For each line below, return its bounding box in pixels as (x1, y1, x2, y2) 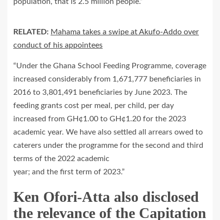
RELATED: (13, 27, 49, 36)
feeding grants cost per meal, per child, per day (13, 101, 174, 110)
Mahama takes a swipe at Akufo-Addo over (51, 27, 199, 36)
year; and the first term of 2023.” (13, 167, 125, 176)
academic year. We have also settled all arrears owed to (13, 128, 203, 136)
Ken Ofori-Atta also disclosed (13, 188, 199, 205)
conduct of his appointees (13, 41, 103, 49)
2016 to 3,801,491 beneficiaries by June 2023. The (13, 88, 187, 96)
